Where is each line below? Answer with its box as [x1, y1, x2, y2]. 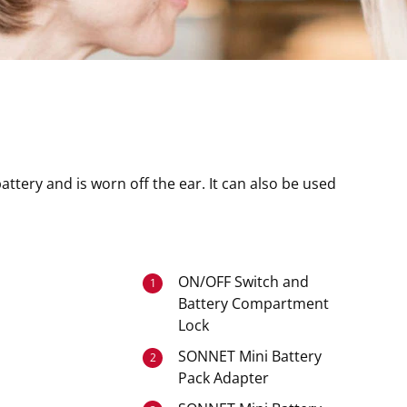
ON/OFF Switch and [178, 272, 310, 292]
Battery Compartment [178, 293, 330, 313]
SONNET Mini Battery [178, 346, 323, 366]
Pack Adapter [178, 368, 270, 388]
